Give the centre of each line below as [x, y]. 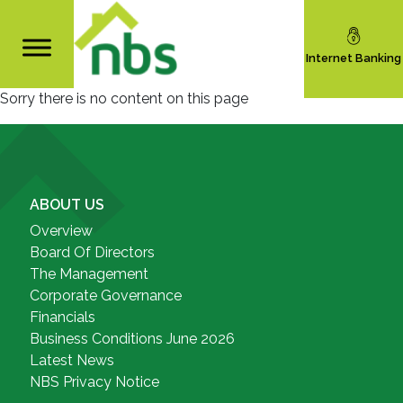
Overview [61, 231]
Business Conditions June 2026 [132, 339]
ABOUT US [67, 205]
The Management [89, 274]
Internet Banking [354, 58]
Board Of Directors [92, 252]
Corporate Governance [105, 296]
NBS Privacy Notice [94, 382]
